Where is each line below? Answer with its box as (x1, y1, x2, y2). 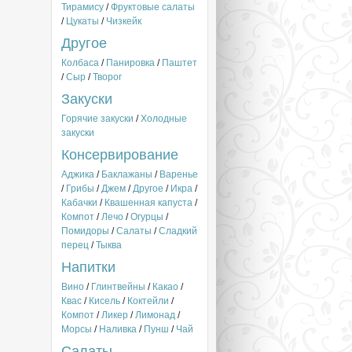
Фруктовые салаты (111, 2, 195, 13)
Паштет (162, 57, 197, 68)
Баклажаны (101, 169, 152, 180)
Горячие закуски (61, 113, 134, 124)
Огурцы (130, 211, 163, 222)
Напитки (61, 259, 115, 275)
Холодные (141, 113, 187, 124)
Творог (93, 71, 122, 82)
